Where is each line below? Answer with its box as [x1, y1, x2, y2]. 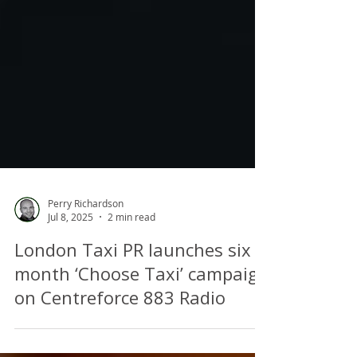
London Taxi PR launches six [14, 295, 251, 319]
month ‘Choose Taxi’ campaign [14, 319, 269, 343]
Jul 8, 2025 [48, 268, 93, 280]
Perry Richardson [48, 253, 124, 267]
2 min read [108, 268, 155, 280]
